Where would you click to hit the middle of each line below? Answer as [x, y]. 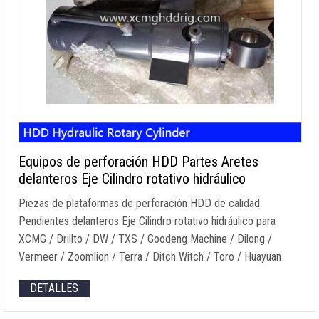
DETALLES [54, 288]
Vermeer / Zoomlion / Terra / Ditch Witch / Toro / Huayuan [150, 257]
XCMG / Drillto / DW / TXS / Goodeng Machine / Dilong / [145, 239]
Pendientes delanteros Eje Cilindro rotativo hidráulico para [147, 221]
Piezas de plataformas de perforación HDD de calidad [139, 203]
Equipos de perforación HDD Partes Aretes [138, 162]
